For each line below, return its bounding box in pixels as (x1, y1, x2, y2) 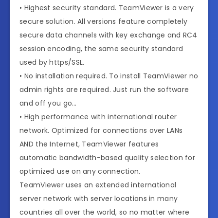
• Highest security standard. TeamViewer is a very (19, 3, 194, 13)
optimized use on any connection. (19, 166, 141, 177)
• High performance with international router (19, 112, 177, 122)
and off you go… (19, 98, 77, 109)
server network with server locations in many (19, 194, 178, 204)
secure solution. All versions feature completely (19, 17, 188, 27)
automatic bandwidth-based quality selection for (19, 153, 196, 163)
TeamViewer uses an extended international (19, 180, 177, 190)
